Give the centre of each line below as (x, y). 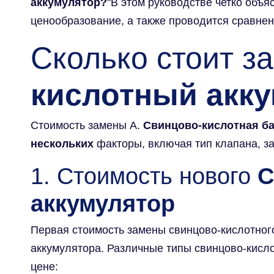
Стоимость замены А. (87, 125)
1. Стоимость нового (144, 176)
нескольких (62, 143)
